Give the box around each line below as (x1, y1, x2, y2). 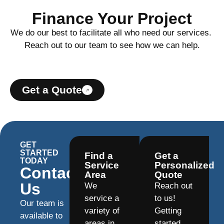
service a (84, 193, 119, 203)
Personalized (154, 160, 214, 171)
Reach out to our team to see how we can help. (24, 40, 200, 50)
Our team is (20, 198, 64, 208)
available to (20, 211, 62, 221)
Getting (154, 206, 181, 216)
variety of (84, 206, 120, 216)
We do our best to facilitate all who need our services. (10, 28, 214, 38)
